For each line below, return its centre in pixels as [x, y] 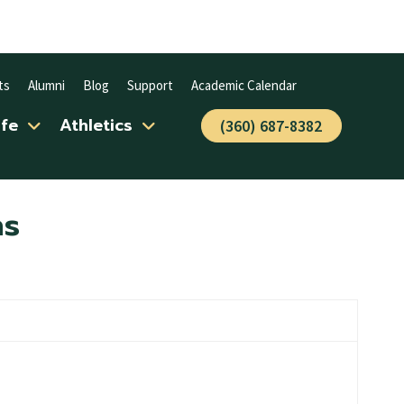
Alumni [46, 85]
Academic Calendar [243, 85]
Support [150, 85]
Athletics [96, 125]
